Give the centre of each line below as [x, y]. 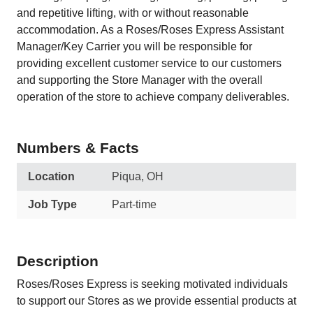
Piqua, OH [138, 176]
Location [51, 176]
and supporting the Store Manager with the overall [140, 80]
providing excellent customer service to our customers [149, 63]
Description [58, 261]
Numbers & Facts [78, 148]
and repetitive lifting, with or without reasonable [133, 13]
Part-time [134, 204]
